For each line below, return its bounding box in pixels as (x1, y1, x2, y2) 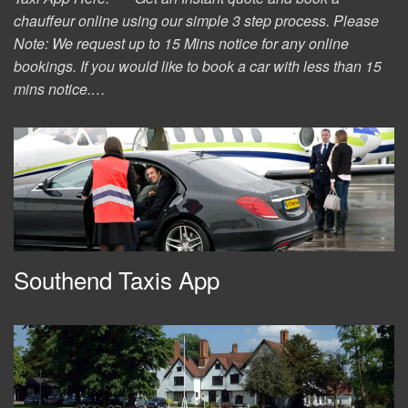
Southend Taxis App (14, 261, 219, 296)
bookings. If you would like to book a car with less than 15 (14, 55, 382, 76)
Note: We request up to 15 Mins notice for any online (14, 32, 349, 54)
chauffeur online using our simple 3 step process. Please (14, 9, 379, 31)
